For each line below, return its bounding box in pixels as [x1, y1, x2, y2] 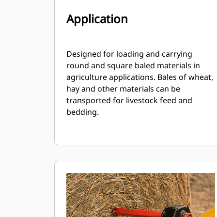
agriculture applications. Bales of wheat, [66, 72, 213, 82]
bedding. [66, 107, 99, 117]
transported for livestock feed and [66, 95, 192, 106]
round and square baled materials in [66, 60, 200, 71]
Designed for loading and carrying [66, 48, 192, 59]
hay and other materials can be [66, 83, 180, 94]
